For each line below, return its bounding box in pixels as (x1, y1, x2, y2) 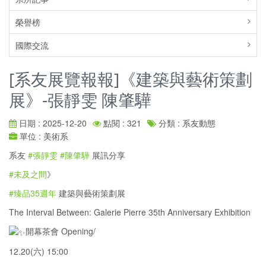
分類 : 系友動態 (156, 117, 216, 129)
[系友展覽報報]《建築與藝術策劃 (9, 68, 252, 90)
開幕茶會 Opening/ (26, 225, 96, 237)
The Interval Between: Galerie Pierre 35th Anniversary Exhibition (9, 206, 251, 218)
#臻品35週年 (9, 187, 56, 199)
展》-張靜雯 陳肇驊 (9, 88, 151, 111)
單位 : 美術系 (17, 130, 68, 142)
